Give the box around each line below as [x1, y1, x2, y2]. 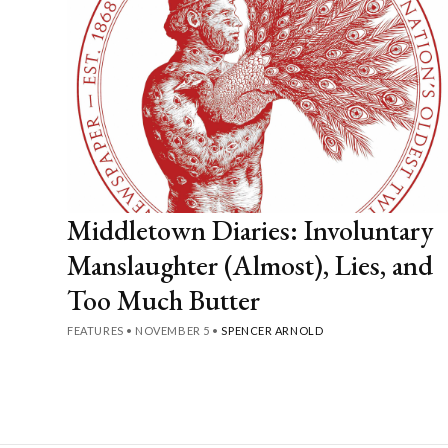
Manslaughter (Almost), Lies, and [67, 246, 434, 283]
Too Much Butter [67, 281, 261, 318]
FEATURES [67, 323, 124, 337]
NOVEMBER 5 [135, 323, 210, 337]
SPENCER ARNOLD [221, 323, 324, 337]
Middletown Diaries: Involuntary [67, 211, 434, 248]
